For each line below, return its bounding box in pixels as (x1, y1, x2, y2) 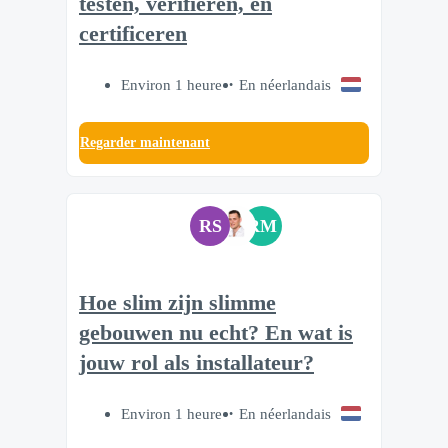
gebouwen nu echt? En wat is (79, 321, 353, 346)
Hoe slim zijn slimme (79, 291, 276, 316)
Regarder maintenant (80, 134, 210, 150)
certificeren (79, 21, 187, 46)
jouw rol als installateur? (79, 351, 314, 376)
